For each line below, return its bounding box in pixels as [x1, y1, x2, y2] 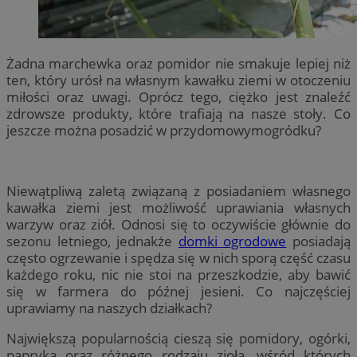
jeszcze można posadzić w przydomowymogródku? [6, 120, 321, 139]
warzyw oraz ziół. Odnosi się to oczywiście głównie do [6, 215, 351, 234]
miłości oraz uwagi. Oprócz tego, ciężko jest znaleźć [6, 87, 351, 106]
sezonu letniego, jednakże [6, 232, 178, 251]
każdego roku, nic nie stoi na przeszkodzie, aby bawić [6, 265, 351, 284]
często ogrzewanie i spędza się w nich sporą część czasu [6, 249, 351, 268]
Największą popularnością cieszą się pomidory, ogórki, [6, 329, 351, 348]
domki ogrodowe [178, 232, 287, 251]
